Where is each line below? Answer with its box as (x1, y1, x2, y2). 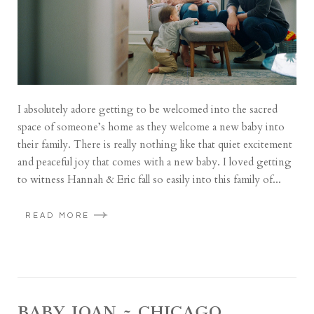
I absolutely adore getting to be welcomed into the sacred (18, 102, 278, 117)
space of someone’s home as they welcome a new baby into (18, 120, 285, 135)
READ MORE (25, 211, 90, 219)
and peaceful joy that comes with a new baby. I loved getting (18, 155, 292, 170)
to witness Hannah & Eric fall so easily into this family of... (18, 172, 282, 187)
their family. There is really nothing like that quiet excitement (18, 137, 293, 152)
